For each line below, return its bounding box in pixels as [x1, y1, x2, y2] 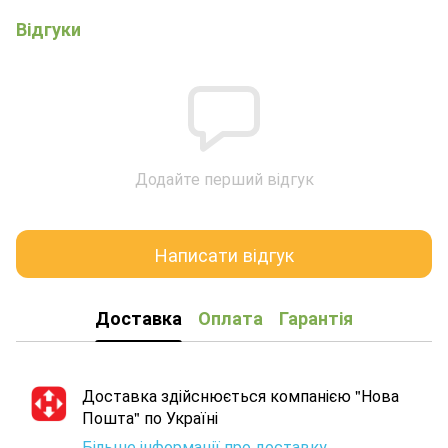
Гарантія [279, 304, 353, 331]
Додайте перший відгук [134, 167, 314, 191]
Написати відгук [154, 240, 294, 267]
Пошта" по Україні [82, 406, 218, 430]
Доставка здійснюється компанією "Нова [82, 384, 399, 408]
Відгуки [16, 16, 81, 43]
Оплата [198, 304, 263, 331]
